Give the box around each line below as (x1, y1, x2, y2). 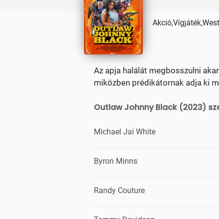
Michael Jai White (94, 127, 155, 136)
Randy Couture (94, 186, 145, 195)
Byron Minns (94, 156, 137, 166)
